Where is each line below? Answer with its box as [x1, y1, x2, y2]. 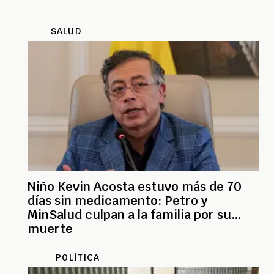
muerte [28, 221, 73, 237]
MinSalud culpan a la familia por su [28, 207, 231, 223]
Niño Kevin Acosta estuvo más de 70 [28, 179, 242, 195]
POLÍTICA [56, 252, 100, 264]
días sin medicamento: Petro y [28, 193, 207, 209]
